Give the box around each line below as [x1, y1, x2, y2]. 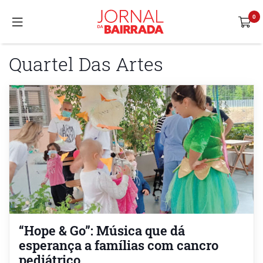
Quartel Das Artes [9, 51, 163, 76]
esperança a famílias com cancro [19, 236, 218, 254]
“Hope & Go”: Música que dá [19, 221, 185, 239]
